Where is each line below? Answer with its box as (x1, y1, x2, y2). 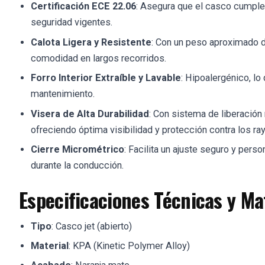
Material (31, 240, 69, 251)
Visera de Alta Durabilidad (31, 108, 149, 119)
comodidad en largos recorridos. (31, 52, 166, 64)
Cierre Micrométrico (31, 143, 124, 155)
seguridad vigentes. (31, 17, 112, 28)
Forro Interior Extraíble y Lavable (31, 72, 181, 84)
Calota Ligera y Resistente (31, 36, 151, 48)
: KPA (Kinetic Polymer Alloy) (69, 240, 190, 251)
